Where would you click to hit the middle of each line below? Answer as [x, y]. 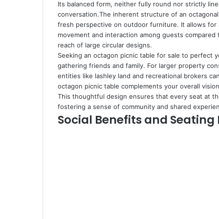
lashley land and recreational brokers [151, 76]
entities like [76, 76]
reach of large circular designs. [105, 45]
